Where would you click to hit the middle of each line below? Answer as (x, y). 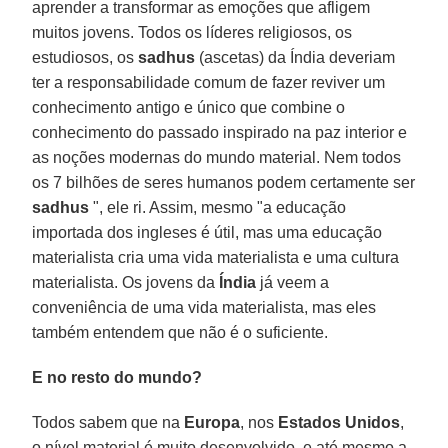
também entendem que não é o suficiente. (180, 332)
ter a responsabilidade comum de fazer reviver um (209, 82)
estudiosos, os (85, 57)
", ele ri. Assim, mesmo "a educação (218, 207)
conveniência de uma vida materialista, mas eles (204, 307)
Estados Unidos (339, 422)
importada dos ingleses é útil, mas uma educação (207, 232)
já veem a (293, 282)
